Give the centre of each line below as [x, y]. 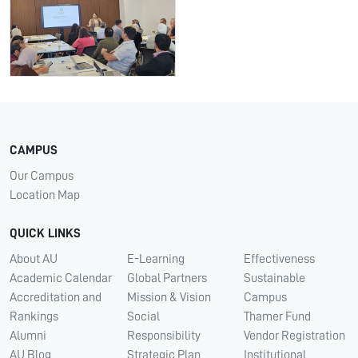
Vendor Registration [295, 336]
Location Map [45, 195]
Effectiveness [280, 259]
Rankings [34, 317]
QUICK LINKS [45, 234]
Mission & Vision [169, 298]
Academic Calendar [61, 278]
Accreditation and [56, 298]
